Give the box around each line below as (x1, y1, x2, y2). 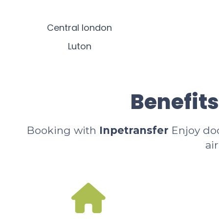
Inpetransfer (99, 124, 169, 136)
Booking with (27, 124, 99, 136)
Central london (47, 22, 112, 34)
